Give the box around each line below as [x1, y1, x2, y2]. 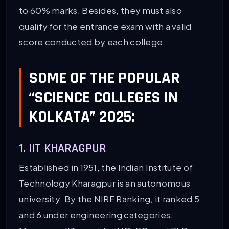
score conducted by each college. [19, 36, 166, 48]
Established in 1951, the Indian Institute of [19, 162, 193, 173]
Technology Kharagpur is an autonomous [19, 177, 191, 189]
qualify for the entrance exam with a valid [19, 20, 192, 32]
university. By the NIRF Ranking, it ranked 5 [19, 193, 200, 205]
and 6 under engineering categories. [19, 209, 173, 221]
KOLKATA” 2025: [29, 106, 134, 127]
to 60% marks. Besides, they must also [19, 5, 182, 16]
